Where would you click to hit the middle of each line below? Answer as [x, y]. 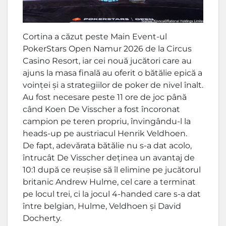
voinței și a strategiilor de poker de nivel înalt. [113, 85]
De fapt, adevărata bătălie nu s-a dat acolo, [107, 146]
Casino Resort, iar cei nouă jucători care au [107, 61]
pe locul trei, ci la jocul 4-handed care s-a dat [112, 194]
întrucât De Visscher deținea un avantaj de [109, 158]
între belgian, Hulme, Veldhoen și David [102, 206]
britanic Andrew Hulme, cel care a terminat [109, 182]
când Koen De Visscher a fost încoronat [101, 109]
